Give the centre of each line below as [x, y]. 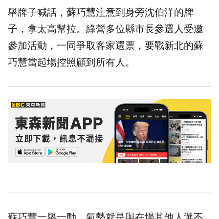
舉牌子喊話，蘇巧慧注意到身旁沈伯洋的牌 [101, 12]
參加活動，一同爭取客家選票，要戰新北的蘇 [106, 46]
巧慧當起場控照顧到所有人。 [71, 62]
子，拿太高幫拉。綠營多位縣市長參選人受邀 [106, 29]
